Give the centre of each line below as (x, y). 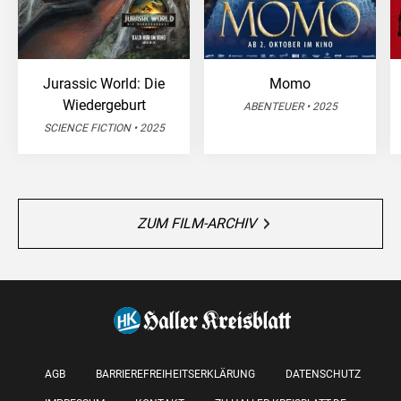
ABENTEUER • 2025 (290, 107)
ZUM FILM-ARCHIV (196, 224)
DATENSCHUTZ (323, 375)
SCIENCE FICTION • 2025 (104, 128)
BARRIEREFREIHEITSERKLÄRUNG (175, 375)
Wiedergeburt (104, 106)
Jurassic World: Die (104, 84)
